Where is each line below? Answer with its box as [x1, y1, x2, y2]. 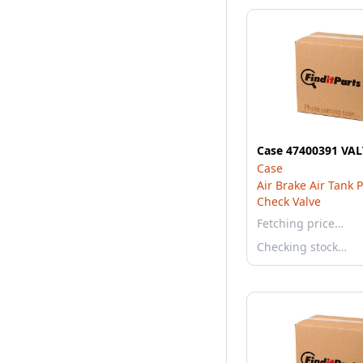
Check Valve [257, 194, 321, 209]
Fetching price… [257, 216, 344, 231]
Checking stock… [257, 239, 347, 254]
